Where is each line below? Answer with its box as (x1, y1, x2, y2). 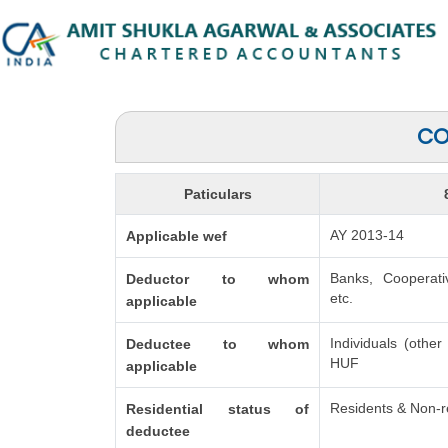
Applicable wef (126, 228, 228, 244)
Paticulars (183, 186, 252, 202)
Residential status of (126, 401, 309, 417)
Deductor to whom (126, 271, 309, 287)
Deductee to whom (126, 336, 309, 352)
